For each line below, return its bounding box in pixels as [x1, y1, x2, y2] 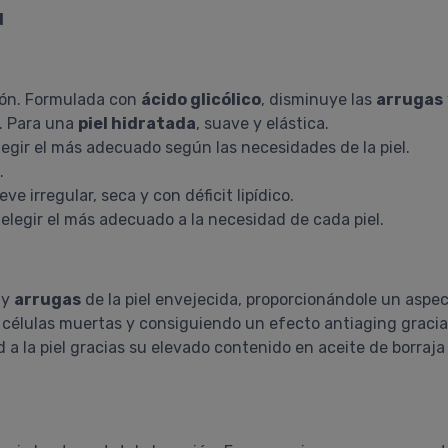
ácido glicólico [141, 90, 261, 109]
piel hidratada [78, 114, 196, 133]
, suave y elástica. [196, 114, 329, 133]
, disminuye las [261, 90, 376, 109]
